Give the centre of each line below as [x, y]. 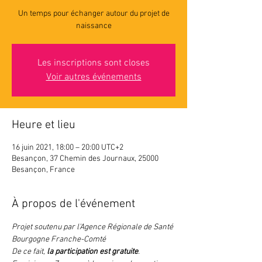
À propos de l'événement [73, 204]
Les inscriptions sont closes [94, 63]
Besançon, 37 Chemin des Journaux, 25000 [85, 159]
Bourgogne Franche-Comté [59, 239]
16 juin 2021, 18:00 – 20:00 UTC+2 [68, 148]
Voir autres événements [94, 77]
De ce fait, [29, 252]
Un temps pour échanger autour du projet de [94, 14]
